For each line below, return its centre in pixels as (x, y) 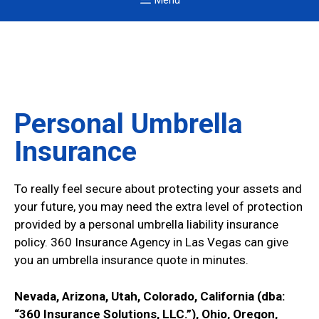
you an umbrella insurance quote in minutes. (131, 260)
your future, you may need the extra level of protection (158, 207)
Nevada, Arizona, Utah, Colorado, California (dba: (150, 296)
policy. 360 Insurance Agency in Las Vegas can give (151, 242)
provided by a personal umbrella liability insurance (146, 225)
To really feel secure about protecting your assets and (158, 189)
